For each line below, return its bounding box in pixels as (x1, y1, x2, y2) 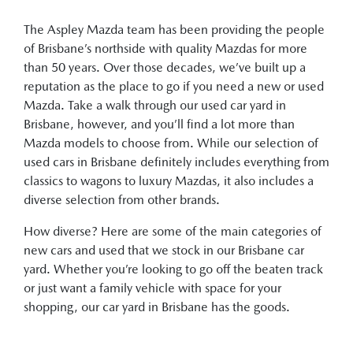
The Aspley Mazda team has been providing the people (24, 22, 325, 37)
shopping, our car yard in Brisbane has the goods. (24, 299, 290, 314)
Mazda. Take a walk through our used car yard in (24, 98, 286, 113)
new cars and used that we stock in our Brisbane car (24, 243, 304, 258)
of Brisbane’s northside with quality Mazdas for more (24, 41, 307, 56)
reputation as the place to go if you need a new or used (24, 79, 324, 94)
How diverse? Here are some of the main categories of (24, 224, 321, 239)
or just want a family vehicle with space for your (24, 281, 281, 295)
